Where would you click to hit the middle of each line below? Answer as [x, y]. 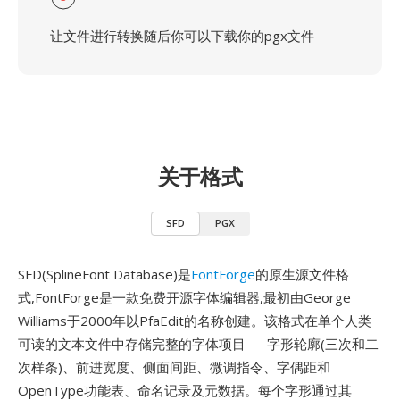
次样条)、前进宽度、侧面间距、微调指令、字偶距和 [174, 367]
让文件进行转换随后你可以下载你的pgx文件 [182, 36]
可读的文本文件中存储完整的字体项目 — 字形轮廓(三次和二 [198, 344]
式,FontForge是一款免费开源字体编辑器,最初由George [184, 297]
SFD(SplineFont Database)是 [104, 274]
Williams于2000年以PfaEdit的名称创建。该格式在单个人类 [195, 321]
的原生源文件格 [302, 274]
